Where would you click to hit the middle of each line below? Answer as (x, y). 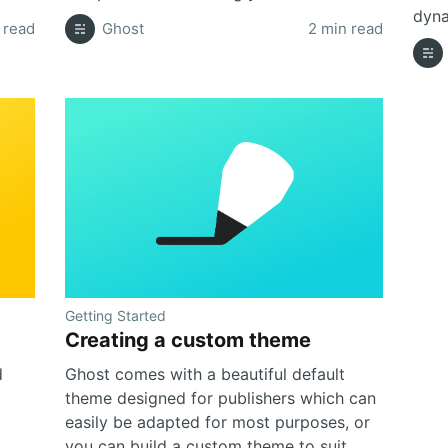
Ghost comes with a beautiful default (205, 373)
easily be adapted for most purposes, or (218, 421)
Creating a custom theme (188, 339)
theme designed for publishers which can (221, 397)
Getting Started (116, 315)
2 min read (345, 28)
